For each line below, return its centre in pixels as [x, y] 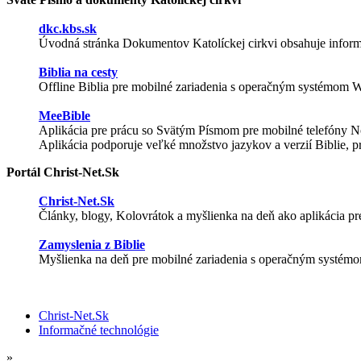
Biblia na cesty [78, 72]
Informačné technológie [99, 330]
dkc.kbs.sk [68, 28]
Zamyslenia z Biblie [92, 244]
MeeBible [64, 115]
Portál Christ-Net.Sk [63, 172]
